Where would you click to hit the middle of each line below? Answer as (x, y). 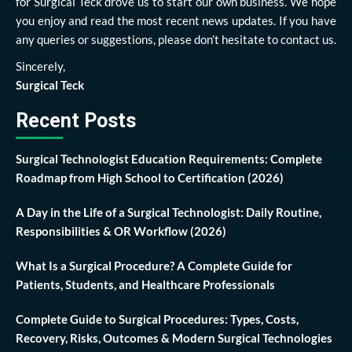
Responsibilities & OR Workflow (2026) (121, 231)
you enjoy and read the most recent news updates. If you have (176, 21)
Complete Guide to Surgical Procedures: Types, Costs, (157, 319)
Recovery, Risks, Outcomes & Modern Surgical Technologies (174, 338)
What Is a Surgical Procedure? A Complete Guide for (154, 266)
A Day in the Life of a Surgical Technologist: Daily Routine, (169, 213)
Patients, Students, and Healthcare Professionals (145, 285)
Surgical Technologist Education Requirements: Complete (169, 159)
